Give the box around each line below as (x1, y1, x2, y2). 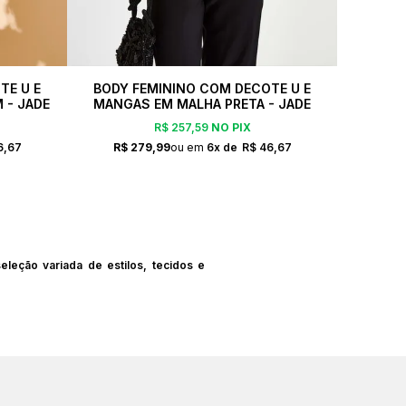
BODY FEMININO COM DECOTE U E (93, 80, 311, 96)
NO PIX (208, 121, 251, 135)
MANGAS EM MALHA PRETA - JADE (93, 95, 311, 111)
